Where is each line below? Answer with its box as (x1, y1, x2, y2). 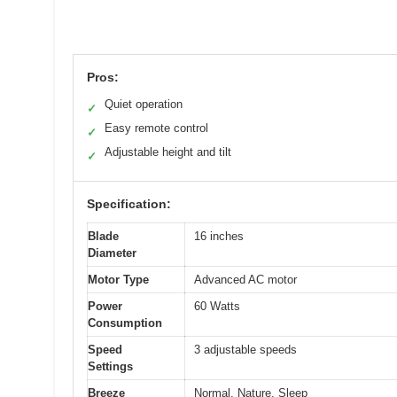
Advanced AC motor (194, 272, 297, 286)
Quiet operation (105, 97, 183, 111)
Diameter (88, 245, 136, 260)
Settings (88, 359, 133, 373)
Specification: (87, 196, 171, 211)
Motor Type (88, 272, 149, 286)
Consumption (88, 315, 162, 330)
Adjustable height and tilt (105, 144, 231, 159)
